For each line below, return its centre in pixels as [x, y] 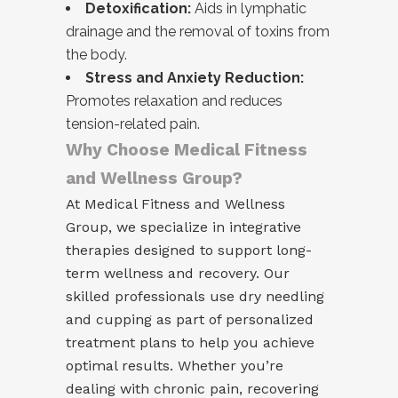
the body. [96, 54]
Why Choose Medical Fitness [187, 149]
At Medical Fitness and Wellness [175, 203]
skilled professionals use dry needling [195, 296]
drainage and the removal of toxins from [198, 31]
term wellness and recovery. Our [178, 273]
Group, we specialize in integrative [183, 227]
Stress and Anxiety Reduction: [195, 77]
